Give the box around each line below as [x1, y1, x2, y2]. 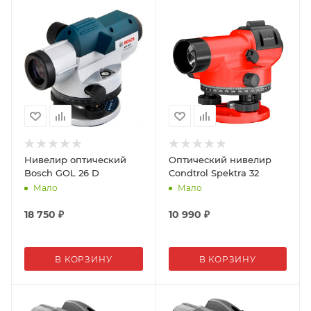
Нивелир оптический [24, 154, 126, 165]
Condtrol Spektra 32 [168, 167, 259, 178]
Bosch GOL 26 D [24, 167, 99, 178]
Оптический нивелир [168, 154, 271, 165]
